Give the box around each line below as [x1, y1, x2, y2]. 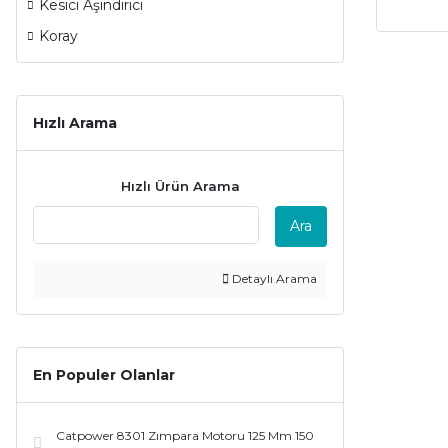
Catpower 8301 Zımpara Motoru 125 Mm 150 [56, 428, 314, 443]
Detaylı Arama [229, 271, 317, 286]
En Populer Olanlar [33, 366, 175, 384]
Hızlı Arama [33, 114, 117, 132]
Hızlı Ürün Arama [120, 178, 240, 194]
